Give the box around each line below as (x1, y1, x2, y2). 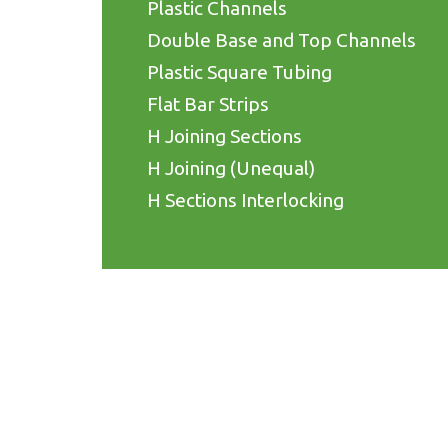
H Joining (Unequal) (147, 156, 315, 179)
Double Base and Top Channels (147, 28, 416, 51)
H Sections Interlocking (147, 188, 344, 211)
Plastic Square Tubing (147, 60, 332, 83)
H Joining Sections (147, 124, 302, 147)
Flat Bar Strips (147, 92, 269, 115)
